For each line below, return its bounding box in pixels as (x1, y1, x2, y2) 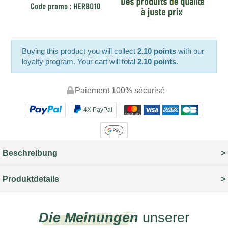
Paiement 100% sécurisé (74, 86, 165, 95)
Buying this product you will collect (22, 47, 138, 56)
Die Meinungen (39, 209, 138, 225)
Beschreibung (3, 149, 58, 158)
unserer (138, 209, 189, 225)
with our (176, 47, 205, 56)
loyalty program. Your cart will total (22, 57, 138, 66)
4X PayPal (83, 106, 112, 114)
